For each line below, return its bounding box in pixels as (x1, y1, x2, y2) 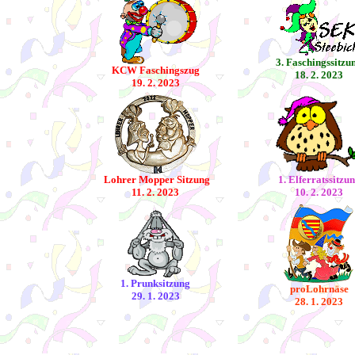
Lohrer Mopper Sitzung (101, 174, 210, 185)
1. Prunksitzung (120, 277, 190, 289)
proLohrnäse (289, 283, 349, 295)
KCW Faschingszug (111, 64, 200, 76)
